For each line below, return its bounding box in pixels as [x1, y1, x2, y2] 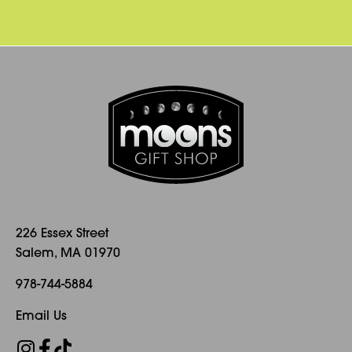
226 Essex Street [16, 228, 108, 240]
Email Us [16, 310, 67, 323]
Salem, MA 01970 [16, 247, 120, 260]
